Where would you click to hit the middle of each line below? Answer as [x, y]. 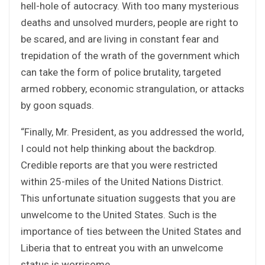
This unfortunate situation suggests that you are [128, 198]
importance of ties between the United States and [131, 231]
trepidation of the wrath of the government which [130, 55]
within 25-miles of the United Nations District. [122, 181]
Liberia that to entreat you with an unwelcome [122, 248]
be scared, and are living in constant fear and [120, 39]
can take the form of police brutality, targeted [121, 72]
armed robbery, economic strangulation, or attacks [132, 88]
